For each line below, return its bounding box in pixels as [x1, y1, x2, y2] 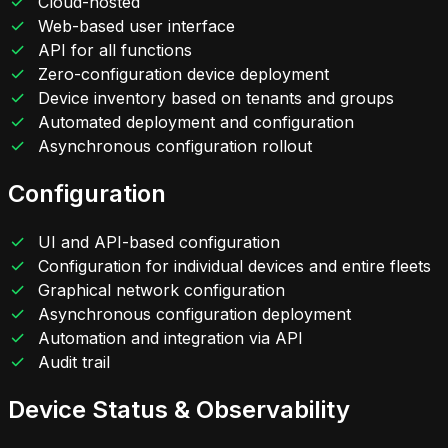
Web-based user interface [38, 16, 236, 37]
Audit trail [38, 352, 111, 373]
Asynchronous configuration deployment [38, 304, 352, 325]
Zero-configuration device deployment [38, 64, 330, 85]
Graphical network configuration [38, 280, 286, 301]
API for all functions [38, 40, 193, 61]
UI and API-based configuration [38, 232, 281, 253]
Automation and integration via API [38, 328, 304, 349]
